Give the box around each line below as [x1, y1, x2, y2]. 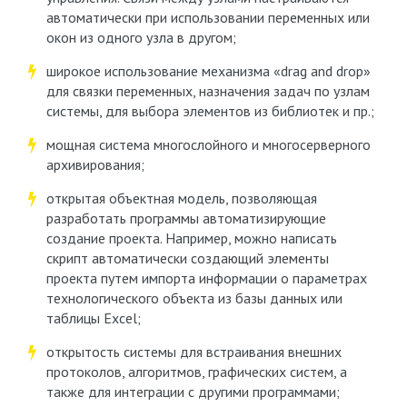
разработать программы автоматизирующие [45, 209, 326, 227]
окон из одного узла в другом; [45, 28, 236, 46]
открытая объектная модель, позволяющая [45, 189, 317, 207]
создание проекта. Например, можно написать [45, 229, 337, 247]
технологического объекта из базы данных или [45, 289, 342, 307]
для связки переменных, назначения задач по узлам [45, 82, 370, 100]
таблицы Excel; [45, 309, 141, 327]
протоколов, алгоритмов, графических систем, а [45, 362, 347, 381]
